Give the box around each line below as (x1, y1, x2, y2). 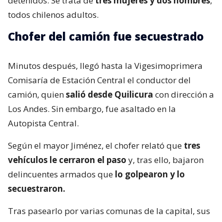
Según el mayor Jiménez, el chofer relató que (8, 139, 184, 151)
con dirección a (153, 88, 214, 100)
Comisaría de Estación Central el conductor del (8, 74, 191, 86)
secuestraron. (8, 182, 65, 194)
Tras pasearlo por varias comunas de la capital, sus (8, 205, 210, 217)
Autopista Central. (8, 117, 79, 129)
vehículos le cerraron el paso (8, 154, 126, 166)
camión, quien (8, 88, 66, 100)
